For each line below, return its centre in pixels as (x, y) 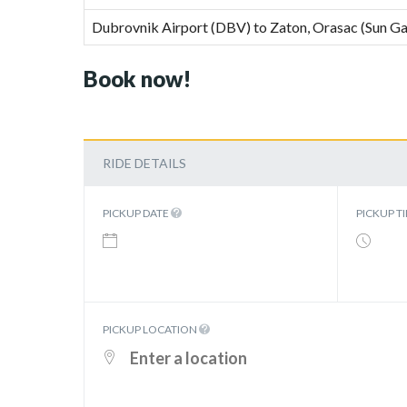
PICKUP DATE (137, 213)
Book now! (137, 79)
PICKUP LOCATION (151, 329)
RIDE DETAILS (144, 163)
